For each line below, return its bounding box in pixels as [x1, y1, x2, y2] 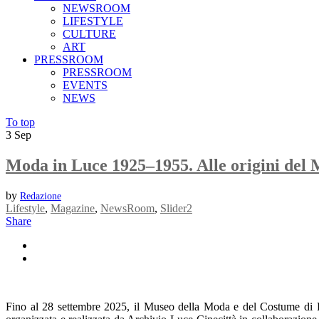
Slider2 [160, 202, 192, 214]
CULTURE [63, 28, 116, 40]
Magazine [51, 202, 95, 214]
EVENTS [63, 79, 108, 91]
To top [6, 116, 35, 128]
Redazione [20, 190, 61, 202]
